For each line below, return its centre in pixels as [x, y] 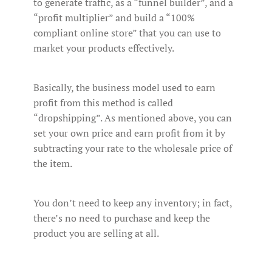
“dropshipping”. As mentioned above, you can [133, 117]
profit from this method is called [103, 102]
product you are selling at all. [96, 233]
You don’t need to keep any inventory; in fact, [133, 202]
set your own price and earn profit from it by [129, 133]
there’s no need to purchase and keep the [122, 218]
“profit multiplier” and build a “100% [114, 17]
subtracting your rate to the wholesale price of [133, 148]
